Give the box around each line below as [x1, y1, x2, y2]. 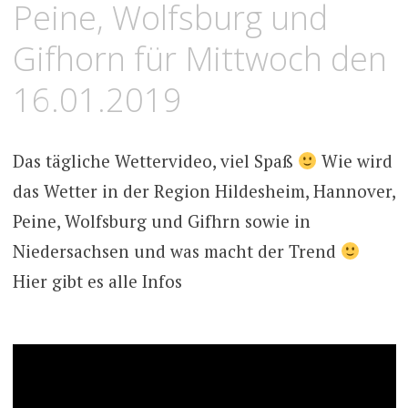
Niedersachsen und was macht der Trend [12, 240, 341, 263]
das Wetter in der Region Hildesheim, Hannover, [12, 179, 395, 203]
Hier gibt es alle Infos [12, 270, 182, 293]
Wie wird [317, 149, 393, 173]
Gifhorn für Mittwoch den [12, 36, 387, 81]
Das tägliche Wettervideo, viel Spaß [12, 149, 298, 173]
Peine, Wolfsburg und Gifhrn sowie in [12, 209, 311, 233]
